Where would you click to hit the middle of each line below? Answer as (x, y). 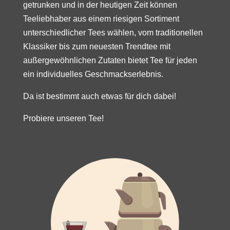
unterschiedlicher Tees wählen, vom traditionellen (113, 32)
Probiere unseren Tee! (63, 118)
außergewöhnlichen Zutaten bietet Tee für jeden (110, 60)
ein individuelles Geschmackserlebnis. (93, 74)
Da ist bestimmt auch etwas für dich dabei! (99, 96)
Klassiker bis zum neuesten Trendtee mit (97, 46)
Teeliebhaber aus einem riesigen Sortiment (101, 18)
